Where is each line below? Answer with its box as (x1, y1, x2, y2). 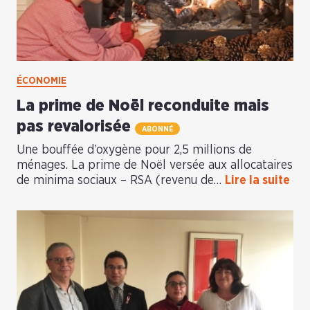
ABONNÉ (142, 125, 173, 133)
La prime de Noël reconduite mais (17, 98, 269, 115)
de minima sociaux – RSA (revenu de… (17, 174, 225, 188)
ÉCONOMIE (17, 76, 66, 86)
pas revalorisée (17, 118, 135, 136)
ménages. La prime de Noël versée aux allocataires (17, 159, 293, 172)
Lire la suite (225, 174, 290, 188)
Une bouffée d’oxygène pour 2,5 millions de (17, 144, 252, 157)
